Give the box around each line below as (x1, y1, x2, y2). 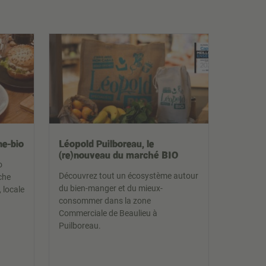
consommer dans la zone (59, 196, 151, 206)
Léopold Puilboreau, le (59, 137, 154, 150)
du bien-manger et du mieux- (59, 183, 163, 194)
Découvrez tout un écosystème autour (59, 171, 198, 181)
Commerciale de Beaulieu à (59, 208, 157, 218)
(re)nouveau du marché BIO (59, 148, 178, 161)
